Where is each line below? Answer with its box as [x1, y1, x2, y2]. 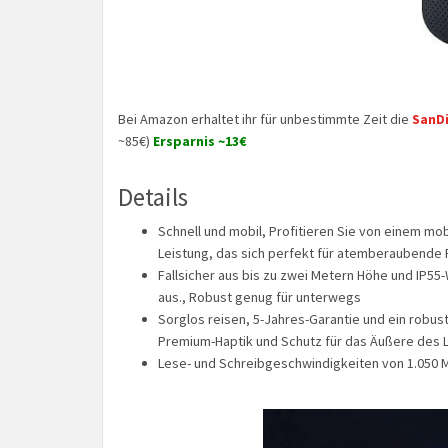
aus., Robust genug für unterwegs [158, 287, 361, 306]
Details [118, 181, 188, 213]
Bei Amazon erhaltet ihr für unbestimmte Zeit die [118, 110, 412, 128]
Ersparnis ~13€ [150, 132, 247, 150]
